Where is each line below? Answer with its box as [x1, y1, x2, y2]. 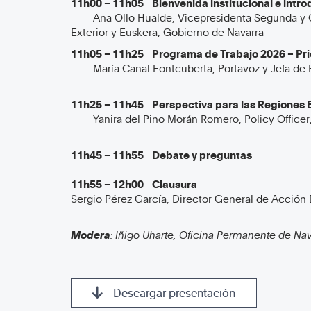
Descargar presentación [113, 285, 235, 301]
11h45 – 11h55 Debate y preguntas [71, 148, 252, 162]
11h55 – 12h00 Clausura [71, 177, 197, 191]
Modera [71, 228, 110, 242]
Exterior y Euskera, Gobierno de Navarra [71, 25, 264, 39]
